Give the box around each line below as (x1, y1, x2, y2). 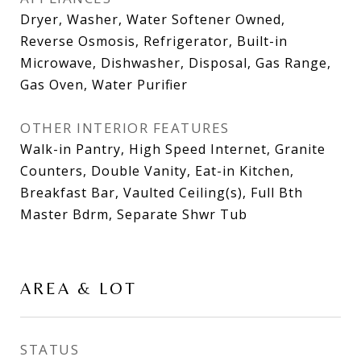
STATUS (20, 339, 79, 359)
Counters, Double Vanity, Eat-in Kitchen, (20, 161, 294, 180)
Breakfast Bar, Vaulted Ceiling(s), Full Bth (20, 183, 303, 201)
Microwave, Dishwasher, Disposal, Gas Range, (20, 53, 331, 72)
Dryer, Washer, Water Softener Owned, (20, 10, 285, 28)
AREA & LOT (20, 278, 137, 298)
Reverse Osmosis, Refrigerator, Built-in (20, 31, 288, 50)
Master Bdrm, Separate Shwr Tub (20, 205, 247, 223)
